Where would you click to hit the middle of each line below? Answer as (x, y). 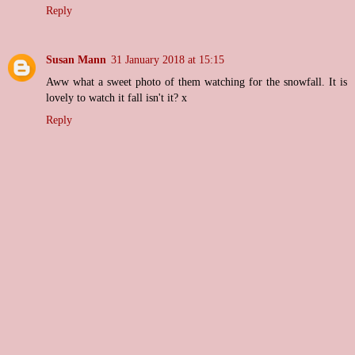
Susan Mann (76, 60)
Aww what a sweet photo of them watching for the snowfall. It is (197, 82)
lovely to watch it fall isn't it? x (116, 98)
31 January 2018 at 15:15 (168, 60)
